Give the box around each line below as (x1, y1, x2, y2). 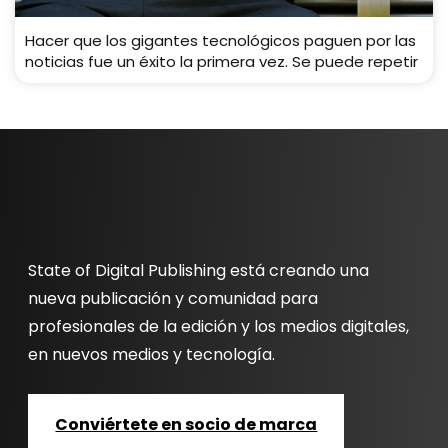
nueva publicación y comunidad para (28, 287, 319, 311)
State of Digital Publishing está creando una (28, 259, 370, 283)
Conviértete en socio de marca (55, 413, 318, 437)
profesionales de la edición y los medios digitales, (28, 315, 410, 339)
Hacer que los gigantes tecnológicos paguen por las (25, 30, 416, 52)
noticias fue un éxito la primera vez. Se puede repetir (25, 51, 418, 73)
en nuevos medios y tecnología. (28, 343, 276, 367)
